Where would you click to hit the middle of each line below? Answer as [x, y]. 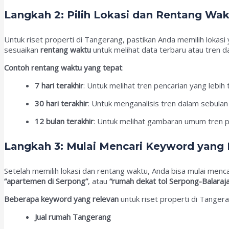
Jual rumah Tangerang [73, 217]
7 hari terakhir [59, 86]
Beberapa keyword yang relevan [61, 199]
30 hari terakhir [61, 104]
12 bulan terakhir [64, 121]
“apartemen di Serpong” [46, 181]
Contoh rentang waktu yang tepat [63, 68]
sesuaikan [22, 50]
